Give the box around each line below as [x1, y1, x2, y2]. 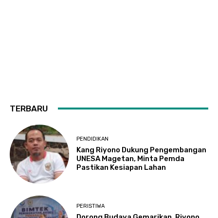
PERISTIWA [76, 202, 105, 209]
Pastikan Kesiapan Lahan [76, 163, 166, 172]
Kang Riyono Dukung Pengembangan [76, 145, 207, 155]
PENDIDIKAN [76, 136, 109, 143]
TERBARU [10, 103, 48, 113]
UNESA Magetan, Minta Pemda [76, 154, 185, 163]
